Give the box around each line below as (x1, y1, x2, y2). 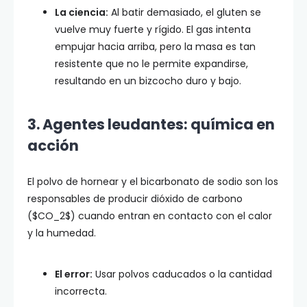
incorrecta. (55, 284, 107, 298)
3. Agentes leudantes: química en (27, 114, 275, 134)
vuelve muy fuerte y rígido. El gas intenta (55, 23, 251, 36)
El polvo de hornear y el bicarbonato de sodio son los (27, 175, 278, 188)
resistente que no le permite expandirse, (55, 57, 248, 71)
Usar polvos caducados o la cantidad (93, 267, 272, 281)
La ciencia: (55, 5, 108, 19)
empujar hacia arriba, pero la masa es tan (55, 40, 256, 53)
